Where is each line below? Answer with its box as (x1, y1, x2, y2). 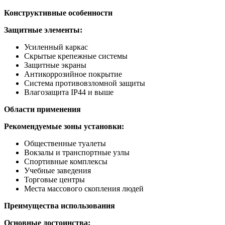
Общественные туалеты (24, 139, 106, 148)
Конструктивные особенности (4, 9, 113, 18)
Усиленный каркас (24, 43, 88, 52)
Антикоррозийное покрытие (24, 70, 122, 79)
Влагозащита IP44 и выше (24, 88, 114, 97)
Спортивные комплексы (24, 157, 107, 166)
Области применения (4, 105, 81, 114)
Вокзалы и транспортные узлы (24, 148, 130, 157)
